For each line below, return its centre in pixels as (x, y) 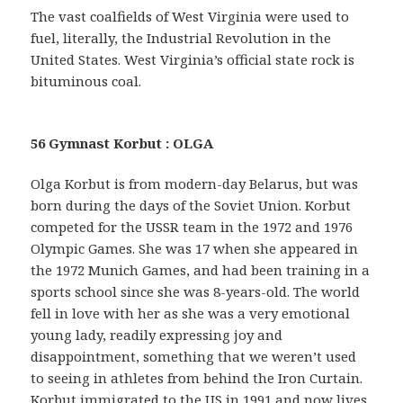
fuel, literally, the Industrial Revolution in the (181, 38)
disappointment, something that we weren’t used (194, 357)
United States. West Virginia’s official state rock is (193, 60)
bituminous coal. (86, 81)
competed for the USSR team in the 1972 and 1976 (192, 227)
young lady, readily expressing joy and (157, 335)
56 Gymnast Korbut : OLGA (122, 143)
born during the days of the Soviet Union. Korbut (191, 206)
